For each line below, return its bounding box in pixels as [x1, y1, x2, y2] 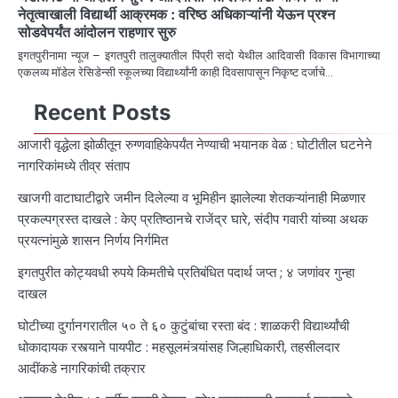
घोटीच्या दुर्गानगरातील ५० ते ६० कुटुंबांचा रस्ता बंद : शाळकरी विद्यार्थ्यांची [18, 316, 349, 336]
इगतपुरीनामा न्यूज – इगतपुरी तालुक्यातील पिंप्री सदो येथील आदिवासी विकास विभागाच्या [18, 47, 380, 65]
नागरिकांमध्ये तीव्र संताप [18, 156, 130, 176]
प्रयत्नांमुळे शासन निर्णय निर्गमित [18, 231, 171, 251]
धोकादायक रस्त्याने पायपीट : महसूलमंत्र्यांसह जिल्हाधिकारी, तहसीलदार [18, 338, 340, 357]
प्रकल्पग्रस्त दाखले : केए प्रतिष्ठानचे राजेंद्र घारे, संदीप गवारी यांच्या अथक [18, 210, 368, 229]
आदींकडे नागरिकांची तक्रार [18, 359, 149, 378]
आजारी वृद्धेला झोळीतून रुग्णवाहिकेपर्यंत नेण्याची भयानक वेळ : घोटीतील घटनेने [18, 135, 372, 155]
